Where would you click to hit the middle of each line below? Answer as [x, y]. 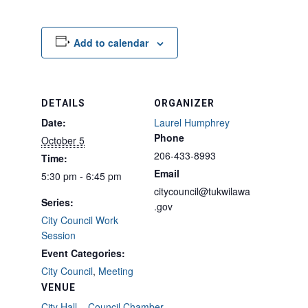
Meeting [116, 271]
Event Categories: [83, 253]
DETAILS [63, 103]
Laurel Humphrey [192, 122]
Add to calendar [111, 43]
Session [58, 235]
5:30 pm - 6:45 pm [81, 176]
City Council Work [80, 220]
